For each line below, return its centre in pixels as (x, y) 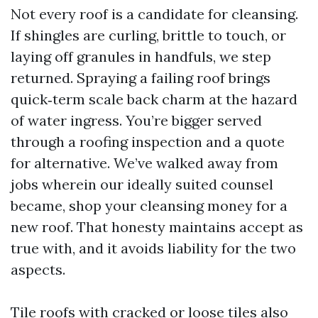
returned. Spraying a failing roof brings (141, 78)
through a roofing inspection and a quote (148, 142)
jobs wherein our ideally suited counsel (142, 184)
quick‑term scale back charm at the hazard (154, 99)
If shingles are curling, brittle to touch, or (148, 35)
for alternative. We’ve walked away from (144, 163)
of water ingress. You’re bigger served (136, 120)
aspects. (38, 269)
